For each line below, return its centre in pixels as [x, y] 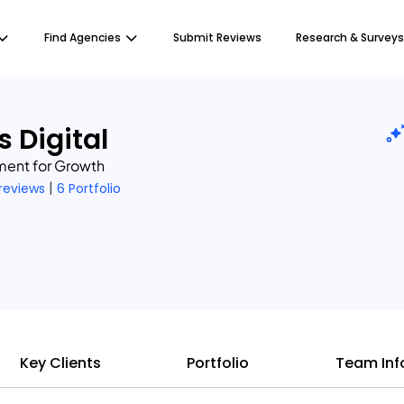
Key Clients [60, 363]
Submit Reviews [217, 37]
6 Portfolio [89, 188]
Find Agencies [83, 37]
